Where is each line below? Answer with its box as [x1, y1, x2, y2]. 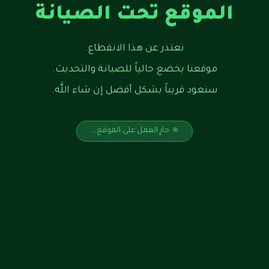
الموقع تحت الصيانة [35, 5, 234, 26]
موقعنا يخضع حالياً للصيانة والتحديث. [52, 65, 217, 75]
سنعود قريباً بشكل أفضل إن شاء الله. [51, 86, 218, 96]
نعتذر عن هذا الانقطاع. [85, 44, 184, 54]
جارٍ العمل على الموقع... [91, 127, 169, 135]
